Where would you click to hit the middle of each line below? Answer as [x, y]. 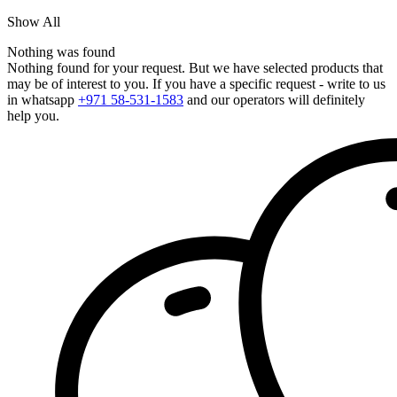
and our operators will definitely [274, 99]
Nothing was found [61, 51]
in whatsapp [43, 99]
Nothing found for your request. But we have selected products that [195, 67]
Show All [34, 21]
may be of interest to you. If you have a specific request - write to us [196, 83]
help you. [33, 115]
